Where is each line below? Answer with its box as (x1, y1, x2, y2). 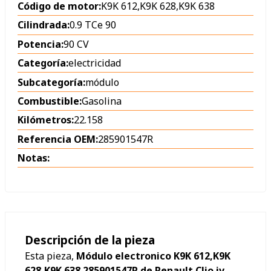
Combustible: (18, 94, 82, 108)
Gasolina (82, 94, 122, 108)
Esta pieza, (25, 249, 76, 263)
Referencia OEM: (18, 132, 98, 146)
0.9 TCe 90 (70, 18, 116, 32)
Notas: (18, 151, 50, 165)
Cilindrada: (18, 18, 70, 32)
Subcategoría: (18, 75, 85, 89)
